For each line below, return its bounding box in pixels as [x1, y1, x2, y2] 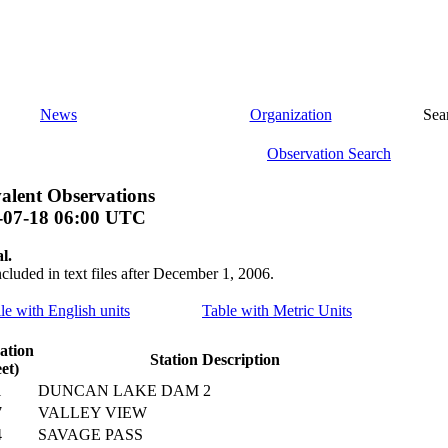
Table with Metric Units [202, 302, 352, 320]
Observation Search [267, 145, 391, 162]
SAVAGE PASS [38, 426, 143, 444]
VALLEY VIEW [38, 404, 147, 422]
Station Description [149, 351, 280, 369]
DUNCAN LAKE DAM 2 [38, 382, 211, 400]
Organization [249, 106, 332, 123]
